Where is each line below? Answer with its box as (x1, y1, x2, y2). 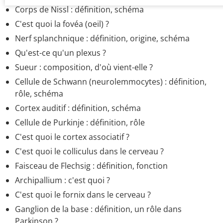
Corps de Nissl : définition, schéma (15, 4, 144, 15)
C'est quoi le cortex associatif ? (15, 131, 129, 143)
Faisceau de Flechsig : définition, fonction (15, 160, 168, 172)
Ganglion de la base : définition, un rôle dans (15, 204, 182, 215)
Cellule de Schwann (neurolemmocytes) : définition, (15, 76, 207, 88)
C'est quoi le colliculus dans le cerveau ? (15, 146, 164, 157)
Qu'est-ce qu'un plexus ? (15, 47, 106, 59)
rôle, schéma (15, 88, 63, 100)
